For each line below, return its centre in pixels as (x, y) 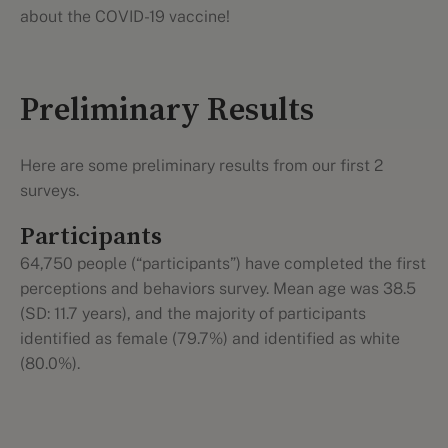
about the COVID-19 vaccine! (125, 16)
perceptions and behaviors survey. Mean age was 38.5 (218, 288)
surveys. (49, 190)
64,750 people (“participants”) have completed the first (223, 263)
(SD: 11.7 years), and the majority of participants (193, 313)
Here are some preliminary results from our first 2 (201, 165)
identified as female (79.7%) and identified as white (210, 338)
